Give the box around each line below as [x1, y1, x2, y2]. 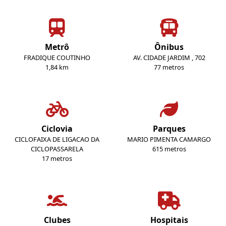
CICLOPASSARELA [31, 144, 83, 154]
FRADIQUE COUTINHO [24, 53, 90, 63]
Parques [152, 123, 186, 135]
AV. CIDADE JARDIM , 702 [133, 53, 205, 63]
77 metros [154, 63, 184, 72]
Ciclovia [41, 123, 73, 135]
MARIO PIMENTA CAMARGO [127, 135, 211, 144]
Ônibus [154, 41, 184, 53]
